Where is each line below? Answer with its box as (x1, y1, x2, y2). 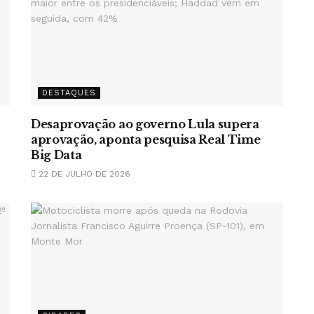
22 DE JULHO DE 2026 (36, 169, 130, 179)
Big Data (31, 148, 82, 162)
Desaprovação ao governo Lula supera (31, 117, 259, 131)
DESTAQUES (42, 88, 96, 97)
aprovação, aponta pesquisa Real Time (31, 132, 261, 146)
